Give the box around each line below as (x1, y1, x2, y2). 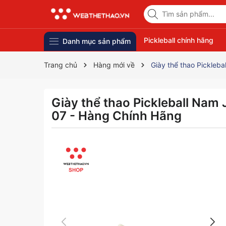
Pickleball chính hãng (143, 36, 213, 44)
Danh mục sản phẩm (62, 37, 131, 46)
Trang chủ (44, 61, 77, 69)
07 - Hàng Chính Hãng (51, 108, 182, 123)
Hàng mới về (93, 61, 135, 69)
